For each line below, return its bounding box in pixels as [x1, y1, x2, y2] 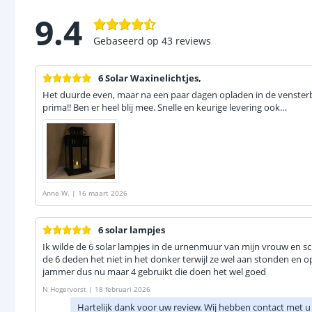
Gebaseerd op [93, 33, 159, 47]
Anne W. [42, 188, 70, 198]
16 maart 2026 [78, 188, 127, 198]
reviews [175, 33, 211, 47]
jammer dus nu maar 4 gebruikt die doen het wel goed [42, 265, 266, 278]
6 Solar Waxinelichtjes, [98, 72, 201, 84]
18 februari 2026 [95, 284, 150, 294]
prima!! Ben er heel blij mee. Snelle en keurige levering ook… [42, 101, 287, 114]
